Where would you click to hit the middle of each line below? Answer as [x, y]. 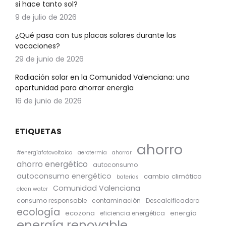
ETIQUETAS [38, 131]
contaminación [116, 201]
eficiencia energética [132, 213]
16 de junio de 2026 [48, 101]
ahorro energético [52, 164]
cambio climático [173, 176]
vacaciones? [38, 46]
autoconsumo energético [64, 176]
